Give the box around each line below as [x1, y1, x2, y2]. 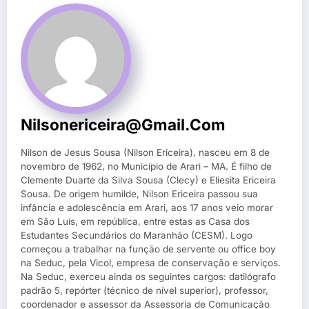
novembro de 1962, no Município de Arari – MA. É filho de [21, 160, 272, 172]
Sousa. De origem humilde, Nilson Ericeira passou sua [21, 188, 258, 199]
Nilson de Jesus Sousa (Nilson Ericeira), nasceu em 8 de [21, 146, 270, 158]
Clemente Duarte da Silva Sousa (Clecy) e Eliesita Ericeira [21, 174, 276, 186]
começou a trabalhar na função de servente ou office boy [21, 243, 276, 255]
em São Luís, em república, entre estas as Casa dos [21, 215, 250, 227]
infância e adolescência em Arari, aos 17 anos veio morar [21, 201, 273, 213]
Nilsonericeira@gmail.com [21, 114, 226, 134]
